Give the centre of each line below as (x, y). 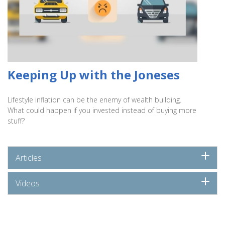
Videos (28, 184)
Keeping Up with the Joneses (94, 75)
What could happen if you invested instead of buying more (102, 110)
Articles (29, 158)
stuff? (16, 121)
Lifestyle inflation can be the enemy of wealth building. (94, 100)
